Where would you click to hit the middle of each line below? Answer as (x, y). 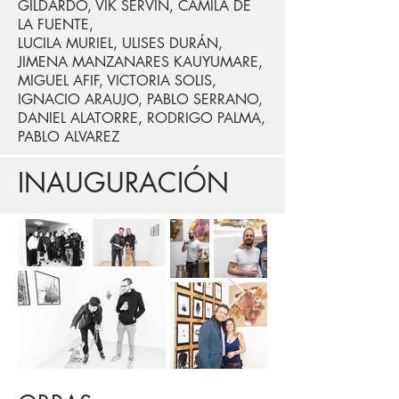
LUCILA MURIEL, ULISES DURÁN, (120, 43)
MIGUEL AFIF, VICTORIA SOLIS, (117, 80)
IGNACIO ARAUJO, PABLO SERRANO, (140, 99)
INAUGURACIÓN (123, 182)
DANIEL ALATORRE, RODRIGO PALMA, (142, 118)
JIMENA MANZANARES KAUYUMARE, (140, 61)
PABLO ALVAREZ (69, 136)
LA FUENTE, (56, 24)
